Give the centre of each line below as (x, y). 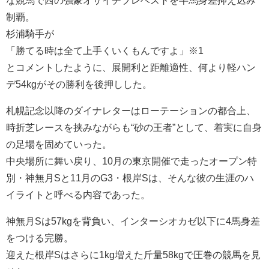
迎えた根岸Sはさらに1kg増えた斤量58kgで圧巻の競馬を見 (133, 254)
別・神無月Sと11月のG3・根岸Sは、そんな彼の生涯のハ (130, 177)
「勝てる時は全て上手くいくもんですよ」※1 (105, 50)
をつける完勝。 (40, 237)
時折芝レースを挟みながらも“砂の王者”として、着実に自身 (134, 127)
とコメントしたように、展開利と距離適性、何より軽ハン (131, 67)
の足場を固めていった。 (59, 144)
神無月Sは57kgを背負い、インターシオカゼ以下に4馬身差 (133, 221)
